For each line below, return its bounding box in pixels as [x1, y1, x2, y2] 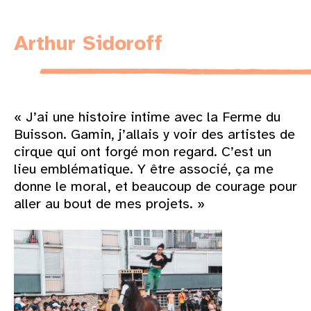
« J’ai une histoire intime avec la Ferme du [14, 108, 280, 126]
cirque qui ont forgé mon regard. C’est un [14, 143, 271, 161]
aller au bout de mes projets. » [14, 195, 205, 213]
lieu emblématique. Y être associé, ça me [14, 160, 274, 178]
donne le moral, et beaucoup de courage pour [14, 178, 297, 196]
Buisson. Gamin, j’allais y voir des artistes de [14, 126, 295, 144]
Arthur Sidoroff [14, 29, 162, 56]
